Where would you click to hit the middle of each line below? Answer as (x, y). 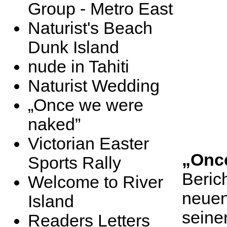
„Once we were (86, 105)
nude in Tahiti (79, 67)
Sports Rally (74, 163)
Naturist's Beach (90, 28)
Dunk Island (73, 47)
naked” (54, 124)
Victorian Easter (88, 144)
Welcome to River (96, 182)
